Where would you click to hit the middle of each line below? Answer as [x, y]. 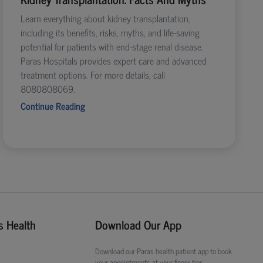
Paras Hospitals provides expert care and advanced [113, 60]
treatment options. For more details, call [92, 74]
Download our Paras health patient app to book [164, 251]
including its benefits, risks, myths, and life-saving [110, 32]
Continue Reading [53, 105]
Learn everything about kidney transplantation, [105, 18]
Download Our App [139, 224]
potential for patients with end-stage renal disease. [112, 46]
